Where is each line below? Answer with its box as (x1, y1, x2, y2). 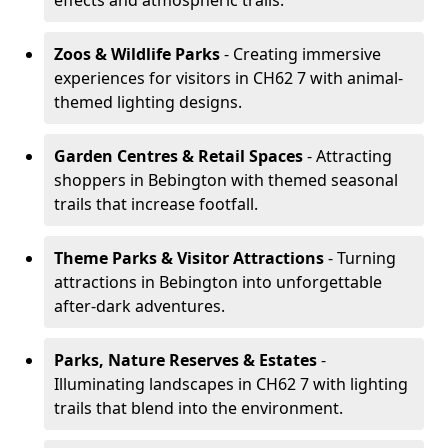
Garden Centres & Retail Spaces (54, 145, 303, 167)
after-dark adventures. (54, 295, 225, 317)
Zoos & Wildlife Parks (54, 43, 220, 65)
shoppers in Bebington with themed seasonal (54, 169, 398, 191)
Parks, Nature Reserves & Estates (54, 349, 317, 371)
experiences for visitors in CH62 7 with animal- (54, 67, 403, 89)
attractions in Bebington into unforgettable (54, 271, 382, 293)
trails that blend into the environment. (54, 397, 343, 419)
